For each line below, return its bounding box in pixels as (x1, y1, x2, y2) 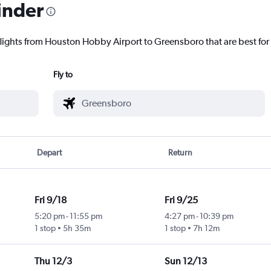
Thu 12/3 (34, 255, 72, 267)
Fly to (53, 70, 73, 80)
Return (168, 148, 192, 158)
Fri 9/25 (164, 194, 198, 206)
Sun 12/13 (164, 255, 207, 267)
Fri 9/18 (34, 194, 67, 206)
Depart (37, 148, 62, 158)
